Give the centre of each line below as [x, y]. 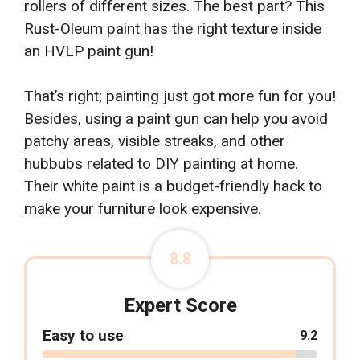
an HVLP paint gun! [89, 51]
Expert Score [180, 306]
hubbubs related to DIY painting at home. [161, 164]
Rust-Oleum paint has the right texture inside [173, 28]
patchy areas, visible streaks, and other [155, 141]
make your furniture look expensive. [143, 209]
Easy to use [83, 336]
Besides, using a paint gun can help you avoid [176, 119]
